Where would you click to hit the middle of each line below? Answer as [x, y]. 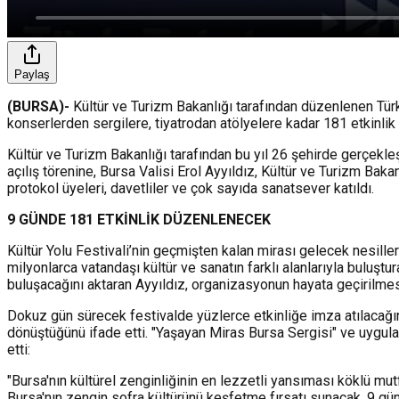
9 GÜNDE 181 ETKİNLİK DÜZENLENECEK [139, 219]
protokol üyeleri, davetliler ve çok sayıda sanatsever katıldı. [191, 188]
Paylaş [32, 74]
